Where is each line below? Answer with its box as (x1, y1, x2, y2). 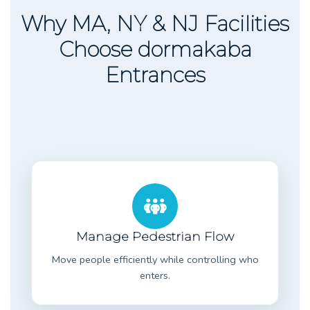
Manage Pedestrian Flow (76, 228, 234, 244)
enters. (140, 268, 170, 282)
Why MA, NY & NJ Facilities (21, 10, 289, 37)
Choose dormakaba (58, 36, 252, 62)
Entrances (104, 62, 206, 88)
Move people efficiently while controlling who (51, 252, 259, 266)
